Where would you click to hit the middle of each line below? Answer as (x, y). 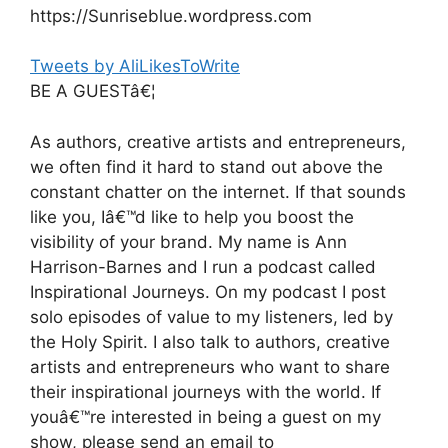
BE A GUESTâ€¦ (93, 91)
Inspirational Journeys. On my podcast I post (208, 291)
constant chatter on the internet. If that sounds (218, 191)
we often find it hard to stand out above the (206, 166)
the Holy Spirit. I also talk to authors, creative (210, 341)
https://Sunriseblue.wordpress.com (171, 15)
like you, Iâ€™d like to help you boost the (192, 216)
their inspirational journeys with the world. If (205, 391)
